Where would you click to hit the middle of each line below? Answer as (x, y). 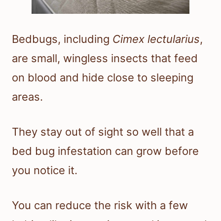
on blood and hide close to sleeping (103, 78)
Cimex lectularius (156, 39)
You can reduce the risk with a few (100, 205)
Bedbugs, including (62, 39)
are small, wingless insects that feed (105, 58)
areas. (27, 97)
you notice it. (45, 170)
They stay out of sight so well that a (103, 132)
